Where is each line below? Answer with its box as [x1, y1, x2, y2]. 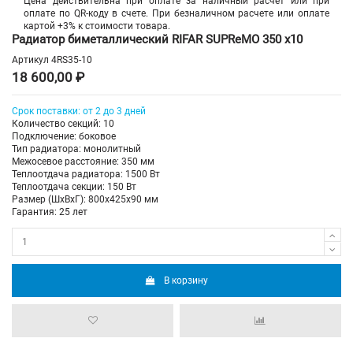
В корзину [164, 274, 209, 286]
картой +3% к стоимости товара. [24, 20, 170, 32]
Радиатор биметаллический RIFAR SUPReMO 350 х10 [12, 32, 303, 46]
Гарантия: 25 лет [12, 206, 87, 218]
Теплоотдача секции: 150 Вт [12, 181, 136, 193]
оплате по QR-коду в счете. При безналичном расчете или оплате [24, 7, 329, 19]
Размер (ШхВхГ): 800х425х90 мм [12, 194, 158, 206]
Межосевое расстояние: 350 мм [12, 156, 154, 168]
